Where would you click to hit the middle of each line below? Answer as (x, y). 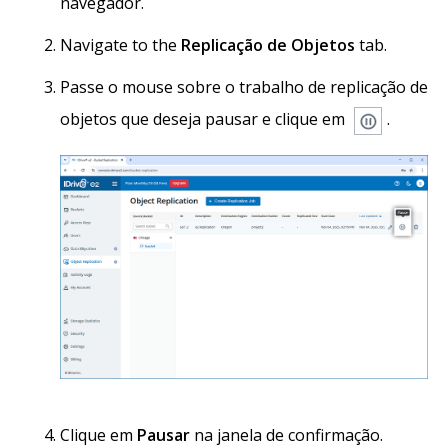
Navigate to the (120, 45)
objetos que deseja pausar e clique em (204, 119)
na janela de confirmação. (286, 435)
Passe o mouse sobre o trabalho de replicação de (244, 87)
